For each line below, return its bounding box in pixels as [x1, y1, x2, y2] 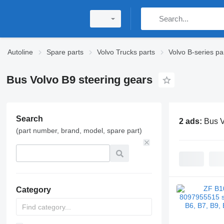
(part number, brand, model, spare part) [15, 126, 142, 134]
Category [15, 185, 51, 194]
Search [15, 114, 43, 123]
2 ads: [178, 116, 204, 125]
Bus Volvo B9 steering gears [6, 73, 152, 86]
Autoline [7, 48, 33, 56]
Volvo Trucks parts [97, 48, 155, 56]
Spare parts [46, 48, 83, 56]
